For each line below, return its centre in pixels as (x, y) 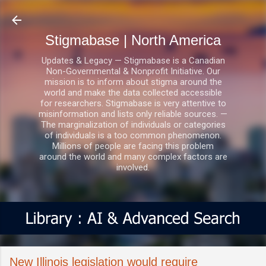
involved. (133, 167)
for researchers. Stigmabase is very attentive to (133, 103)
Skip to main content (133, 15)
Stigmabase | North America (133, 40)
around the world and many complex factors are (133, 157)
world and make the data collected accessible (133, 93)
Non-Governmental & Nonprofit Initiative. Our (133, 71)
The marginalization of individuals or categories (133, 125)
